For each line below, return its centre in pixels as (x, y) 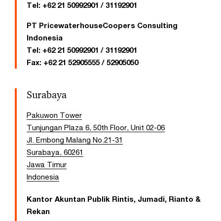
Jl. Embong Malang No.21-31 (75, 139)
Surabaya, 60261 (55, 152)
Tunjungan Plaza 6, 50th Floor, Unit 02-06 (96, 127)
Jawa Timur (47, 164)
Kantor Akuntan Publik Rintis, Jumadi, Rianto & (114, 199)
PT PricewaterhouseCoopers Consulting (102, 25)
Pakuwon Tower (54, 115)
